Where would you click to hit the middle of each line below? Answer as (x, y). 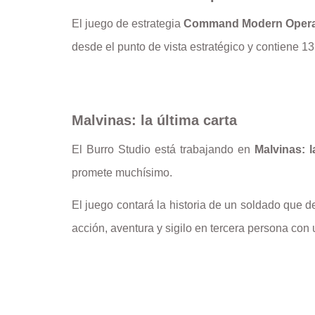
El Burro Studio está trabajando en (163, 149)
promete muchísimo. (122, 172)
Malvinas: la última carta (154, 120)
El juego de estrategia (128, 24)
